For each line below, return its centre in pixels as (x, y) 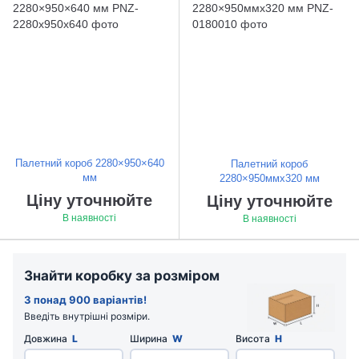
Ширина (150, 339)
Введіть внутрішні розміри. (87, 317)
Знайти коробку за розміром (122, 276)
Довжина (47, 339)
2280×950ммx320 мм (269, 179)
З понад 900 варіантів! (85, 300)
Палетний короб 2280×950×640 (89, 163)
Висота (254, 339)
